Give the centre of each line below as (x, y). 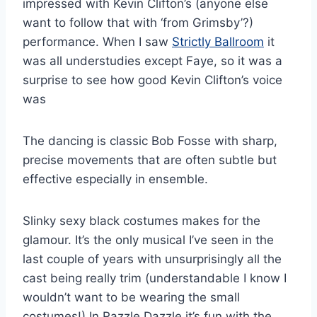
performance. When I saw (97, 41)
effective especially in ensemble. (115, 179)
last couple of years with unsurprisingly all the (152, 259)
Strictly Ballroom (218, 41)
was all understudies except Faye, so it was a (152, 60)
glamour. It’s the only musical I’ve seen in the (148, 240)
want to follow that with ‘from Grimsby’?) (138, 22)
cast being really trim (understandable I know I (155, 278)
